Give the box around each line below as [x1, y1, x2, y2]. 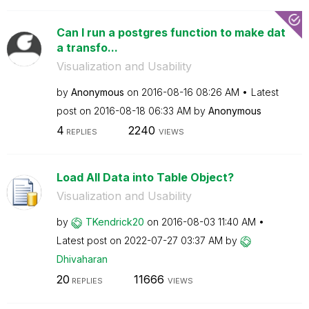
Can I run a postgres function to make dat [56, 25, 286, 39]
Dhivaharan [56, 253, 108, 265]
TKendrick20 [85, 216, 144, 228]
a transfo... [56, 40, 118, 54]
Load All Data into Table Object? [56, 170, 234, 184]
